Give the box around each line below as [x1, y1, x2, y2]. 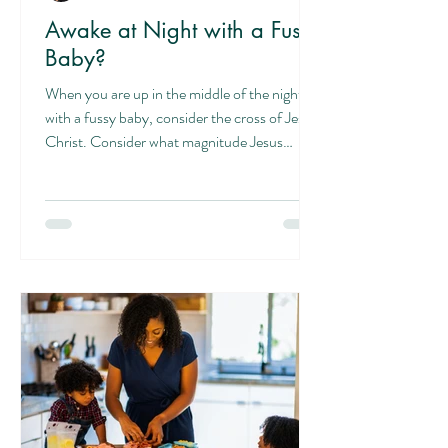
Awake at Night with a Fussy [45, 16, 321, 44]
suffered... [45, 154, 108, 177]
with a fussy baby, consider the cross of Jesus [45, 106, 318, 129]
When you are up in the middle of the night [45, 82, 303, 105]
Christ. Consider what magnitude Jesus [45, 130, 283, 153]
